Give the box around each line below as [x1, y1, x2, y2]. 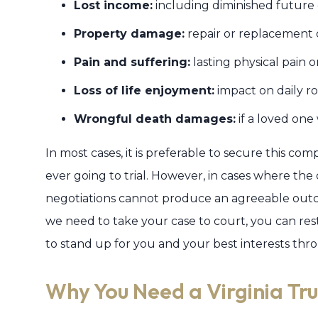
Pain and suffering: [74, 55, 190, 69]
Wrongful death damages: [74, 112, 236, 126]
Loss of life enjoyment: [74, 84, 214, 97]
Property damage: [74, 27, 185, 40]
